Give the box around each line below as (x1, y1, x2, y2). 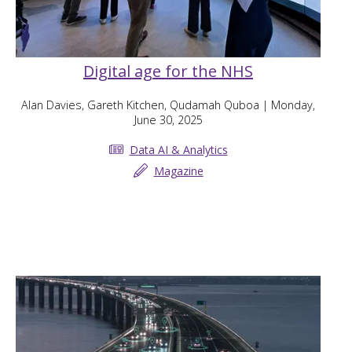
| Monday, (259, 97, 315, 113)
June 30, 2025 (134, 112, 203, 128)
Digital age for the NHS (83, 60, 253, 82)
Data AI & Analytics (129, 141, 228, 157)
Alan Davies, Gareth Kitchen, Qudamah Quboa (21, 97, 259, 113)
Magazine (153, 163, 203, 178)
